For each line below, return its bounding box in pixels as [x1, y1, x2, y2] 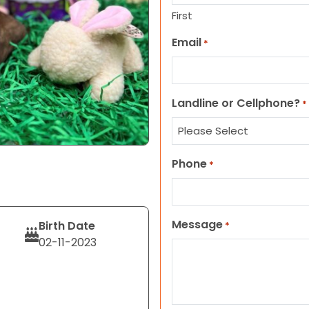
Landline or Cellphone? [172, 95, 300, 111]
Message [172, 217, 223, 232]
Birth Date [38, 218, 95, 234]
